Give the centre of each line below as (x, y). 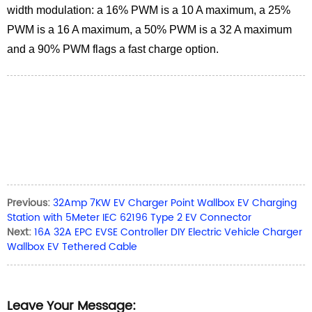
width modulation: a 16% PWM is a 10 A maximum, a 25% (149, 10)
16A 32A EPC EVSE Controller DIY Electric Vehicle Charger (168, 232)
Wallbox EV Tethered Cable (72, 247)
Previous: (29, 203)
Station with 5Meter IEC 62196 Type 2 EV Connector (129, 218)
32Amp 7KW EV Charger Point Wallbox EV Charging (175, 203)
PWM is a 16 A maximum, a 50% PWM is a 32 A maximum (149, 30)
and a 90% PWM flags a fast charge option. (113, 49)
